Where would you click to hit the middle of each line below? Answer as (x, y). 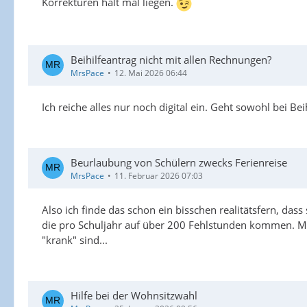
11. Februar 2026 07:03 (159, 175)
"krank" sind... (75, 240)
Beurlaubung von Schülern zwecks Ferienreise (179, 162)
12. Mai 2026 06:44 (151, 73)
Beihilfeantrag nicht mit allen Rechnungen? (171, 59)
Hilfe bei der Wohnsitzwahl (134, 295)
